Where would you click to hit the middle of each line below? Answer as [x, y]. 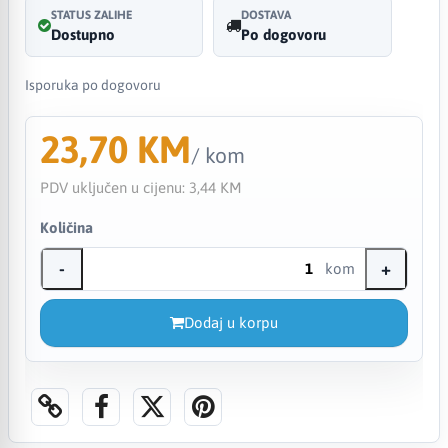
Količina [66, 227]
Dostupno [82, 34]
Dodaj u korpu [230, 322]
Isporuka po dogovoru [92, 84]
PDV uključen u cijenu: [114, 187]
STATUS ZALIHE [91, 14]
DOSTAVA [266, 14]
